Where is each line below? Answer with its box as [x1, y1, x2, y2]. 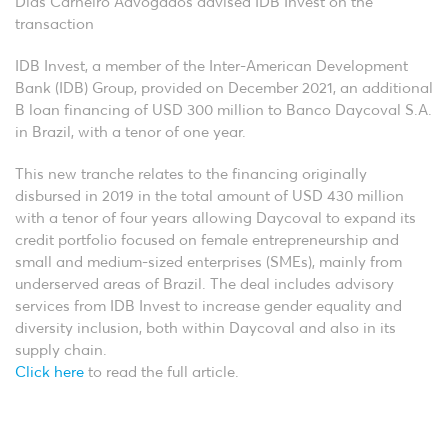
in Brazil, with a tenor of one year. [15, 125, 246, 140]
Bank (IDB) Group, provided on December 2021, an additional [15, 81, 433, 96]
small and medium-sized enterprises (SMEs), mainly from [15, 255, 402, 270]
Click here [15, 365, 84, 380]
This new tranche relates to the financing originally [15, 167, 367, 182]
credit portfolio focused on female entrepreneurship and [15, 233, 399, 248]
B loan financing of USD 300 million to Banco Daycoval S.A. [15, 103, 432, 118]
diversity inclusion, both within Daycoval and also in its [15, 321, 396, 336]
